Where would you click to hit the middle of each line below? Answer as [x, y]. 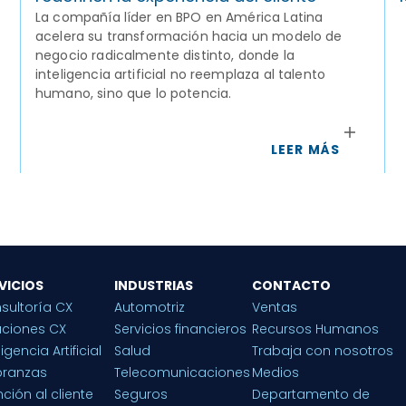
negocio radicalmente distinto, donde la [165, 56]
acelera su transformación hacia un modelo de [189, 37]
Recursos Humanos [316, 329]
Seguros [141, 395]
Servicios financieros [181, 329]
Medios [276, 373]
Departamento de [311, 395]
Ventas [275, 308]
